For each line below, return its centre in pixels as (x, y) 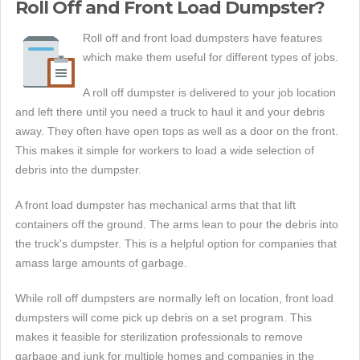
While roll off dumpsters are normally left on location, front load (174, 299)
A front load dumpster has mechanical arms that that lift (155, 205)
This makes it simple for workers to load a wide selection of (165, 151)
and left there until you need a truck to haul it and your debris (170, 112)
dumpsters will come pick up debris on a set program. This (164, 318)
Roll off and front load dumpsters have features (202, 38)
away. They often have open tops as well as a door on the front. (177, 131)
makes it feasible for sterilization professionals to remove (159, 337)
